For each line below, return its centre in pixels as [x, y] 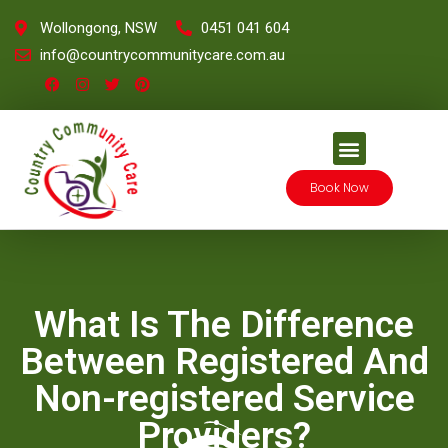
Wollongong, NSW [98, 28]
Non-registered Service [224, 398]
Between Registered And [224, 361]
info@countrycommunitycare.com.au [162, 55]
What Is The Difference [224, 324]
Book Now [339, 188]
